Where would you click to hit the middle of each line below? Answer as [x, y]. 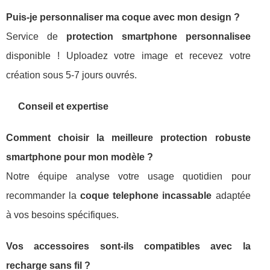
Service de [36, 36]
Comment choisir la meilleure [83, 137]
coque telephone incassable [146, 195]
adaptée [231, 195]
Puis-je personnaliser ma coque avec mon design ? [123, 17]
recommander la [43, 195]
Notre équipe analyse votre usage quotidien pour [128, 176]
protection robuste [206, 137]
